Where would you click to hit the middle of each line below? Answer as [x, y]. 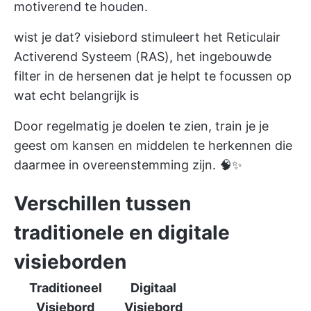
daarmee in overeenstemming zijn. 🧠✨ [128, 165]
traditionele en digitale [122, 233]
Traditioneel [65, 288]
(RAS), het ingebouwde [202, 57]
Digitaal [153, 288]
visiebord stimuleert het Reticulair [182, 37]
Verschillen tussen [102, 203]
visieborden [70, 262]
